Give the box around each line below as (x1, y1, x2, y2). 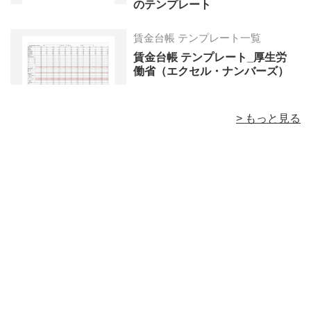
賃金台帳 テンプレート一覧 (133, 32, 262, 44)
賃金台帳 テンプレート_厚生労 (133, 51, 287, 64)
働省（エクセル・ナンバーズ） (133, 65, 289, 78)
